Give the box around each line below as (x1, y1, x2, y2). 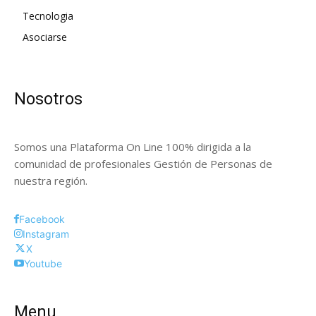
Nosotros (14, 89, 83, 109)
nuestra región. (14, 173, 87, 188)
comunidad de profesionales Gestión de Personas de (14, 156, 272, 171)
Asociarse (23, 30, 67, 44)
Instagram (23, 227, 69, 240)
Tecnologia (23, 8, 73, 23)
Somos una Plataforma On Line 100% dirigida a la (14, 139, 251, 154)
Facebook (19, 212, 65, 225)
